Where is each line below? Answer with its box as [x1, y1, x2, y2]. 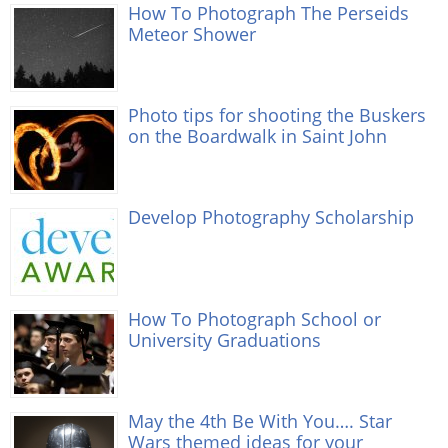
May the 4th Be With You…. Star [128, 407, 392, 433]
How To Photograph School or [128, 305, 381, 331]
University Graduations [128, 326, 321, 352]
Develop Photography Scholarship [128, 203, 414, 229]
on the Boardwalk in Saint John [128, 122, 387, 148]
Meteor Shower [128, 20, 256, 46]
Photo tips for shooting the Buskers [128, 101, 426, 127]
